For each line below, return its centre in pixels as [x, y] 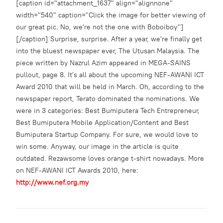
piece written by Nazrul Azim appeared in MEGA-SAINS [103, 63]
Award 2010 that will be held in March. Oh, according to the [110, 87]
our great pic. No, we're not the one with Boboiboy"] [100, 27]
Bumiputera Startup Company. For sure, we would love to [107, 134]
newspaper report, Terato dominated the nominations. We [108, 99]
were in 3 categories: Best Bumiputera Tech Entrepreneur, [108, 111]
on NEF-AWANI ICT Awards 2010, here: [77, 170]
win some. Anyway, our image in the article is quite [97, 146]
